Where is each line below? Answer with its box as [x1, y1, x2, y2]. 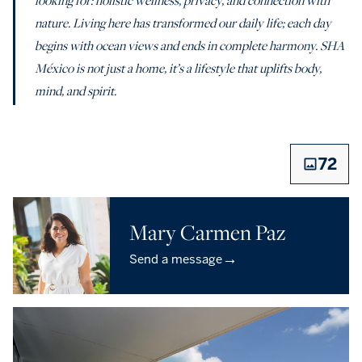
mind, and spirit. [35, 82, 116, 99]
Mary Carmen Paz [129, 217, 286, 246]
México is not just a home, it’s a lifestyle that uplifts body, [35, 59, 322, 76]
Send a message [129, 250, 222, 267]
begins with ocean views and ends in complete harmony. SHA [35, 36, 344, 53]
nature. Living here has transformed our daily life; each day [35, 14, 331, 31]
